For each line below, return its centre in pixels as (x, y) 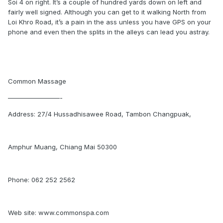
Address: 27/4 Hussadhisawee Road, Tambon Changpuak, (100, 114)
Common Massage (37, 81)
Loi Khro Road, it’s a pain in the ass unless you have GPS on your (110, 22)
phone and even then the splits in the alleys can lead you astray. (109, 32)
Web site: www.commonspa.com (58, 213)
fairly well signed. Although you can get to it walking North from (107, 12)
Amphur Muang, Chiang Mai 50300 (62, 147)
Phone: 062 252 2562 (42, 180)
